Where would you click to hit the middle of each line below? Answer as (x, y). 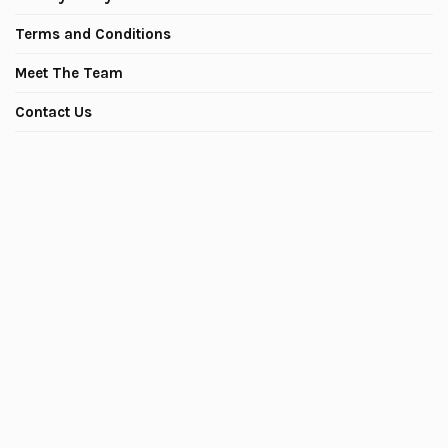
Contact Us (53, 112)
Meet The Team (69, 73)
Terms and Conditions (93, 34)
